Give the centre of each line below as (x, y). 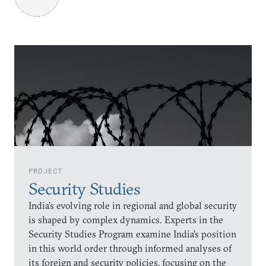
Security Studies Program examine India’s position (132, 234)
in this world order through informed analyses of (130, 248)
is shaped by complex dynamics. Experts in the (126, 220)
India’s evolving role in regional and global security (133, 205)
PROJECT (46, 171)
